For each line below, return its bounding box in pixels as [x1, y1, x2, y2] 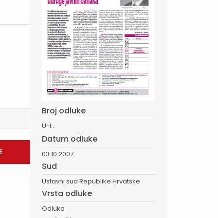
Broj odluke [42, 105, 86, 116]
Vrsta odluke [42, 187, 92, 199]
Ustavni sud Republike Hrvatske [42, 176, 140, 186]
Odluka [42, 203, 65, 213]
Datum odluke [42, 133, 97, 145]
